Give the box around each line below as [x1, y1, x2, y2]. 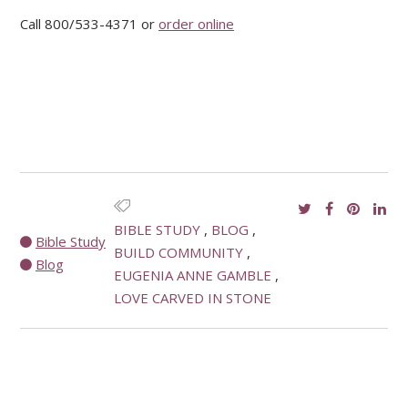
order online [158, 15, 234, 34]
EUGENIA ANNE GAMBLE [114, 266, 272, 285]
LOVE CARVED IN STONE [114, 289, 272, 308]
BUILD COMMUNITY [114, 243, 244, 262]
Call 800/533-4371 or [20, 15, 158, 34]
